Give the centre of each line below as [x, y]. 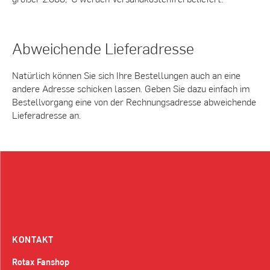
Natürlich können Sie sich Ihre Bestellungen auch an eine [126, 75]
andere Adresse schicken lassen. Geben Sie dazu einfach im [131, 88]
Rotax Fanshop [41, 262]
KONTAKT [33, 240]
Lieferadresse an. [46, 115]
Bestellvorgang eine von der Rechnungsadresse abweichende [134, 101]
